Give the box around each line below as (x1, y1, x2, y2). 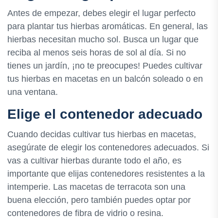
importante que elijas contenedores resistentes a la (7, 168, 205, 179)
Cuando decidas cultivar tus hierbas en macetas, (7, 129, 196, 139)
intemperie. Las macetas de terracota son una (7, 182, 185, 192)
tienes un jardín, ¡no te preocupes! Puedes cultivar (7, 61, 202, 71)
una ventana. (7, 87, 58, 97)
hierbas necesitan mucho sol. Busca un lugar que (7, 35, 199, 45)
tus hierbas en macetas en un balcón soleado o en (7, 74, 203, 84)
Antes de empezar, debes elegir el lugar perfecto (7, 8, 196, 18)
